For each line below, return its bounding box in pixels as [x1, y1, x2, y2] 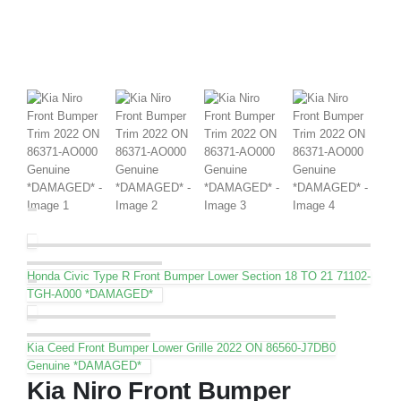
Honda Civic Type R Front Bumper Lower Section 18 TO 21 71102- [27, 269, 371, 283]
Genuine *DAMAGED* [27, 358, 141, 372]
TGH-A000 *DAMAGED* [27, 286, 153, 301]
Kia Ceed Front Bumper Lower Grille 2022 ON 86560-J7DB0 [27, 340, 336, 354]
